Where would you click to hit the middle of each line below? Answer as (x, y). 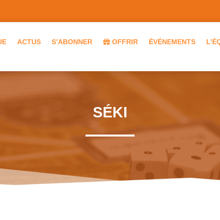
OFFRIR (124, 42)
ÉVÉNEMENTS (172, 42)
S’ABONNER (72, 42)
